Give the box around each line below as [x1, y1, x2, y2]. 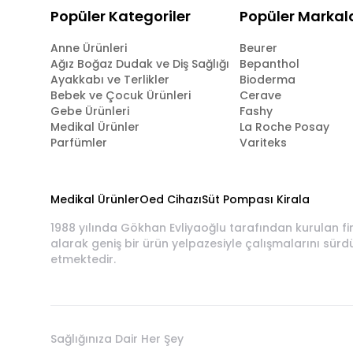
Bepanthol [240, 56, 299, 72]
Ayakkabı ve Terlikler [50, 72, 169, 87]
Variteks [240, 135, 287, 150]
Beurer [240, 40, 277, 56]
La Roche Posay [240, 119, 329, 135]
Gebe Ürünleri [50, 103, 129, 119]
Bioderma [240, 72, 295, 87]
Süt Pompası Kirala [202, 191, 310, 207]
